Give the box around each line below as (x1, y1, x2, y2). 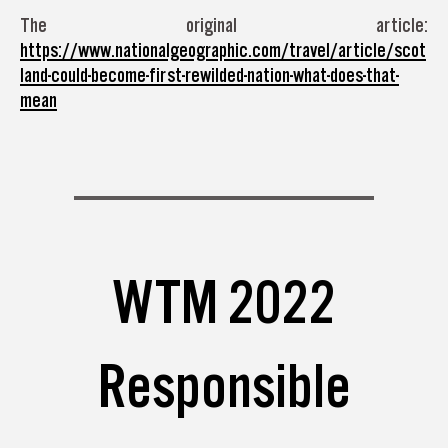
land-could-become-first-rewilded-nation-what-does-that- (20, 63, 399, 86)
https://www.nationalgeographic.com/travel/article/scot (20, 38, 426, 61)
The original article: (20, 13, 428, 36)
